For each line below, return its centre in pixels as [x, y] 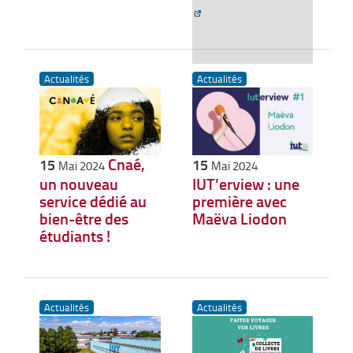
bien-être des [84, 218]
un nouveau [79, 183]
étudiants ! [75, 235]
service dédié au [93, 201]
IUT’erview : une [245, 183]
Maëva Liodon [239, 218]
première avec [239, 201]
